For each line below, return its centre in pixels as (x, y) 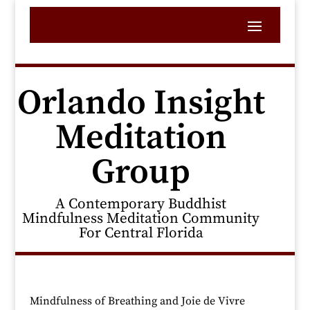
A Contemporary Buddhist (141, 204)
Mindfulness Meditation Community (141, 219)
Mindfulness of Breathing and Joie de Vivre (137, 301)
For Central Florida (141, 233)
